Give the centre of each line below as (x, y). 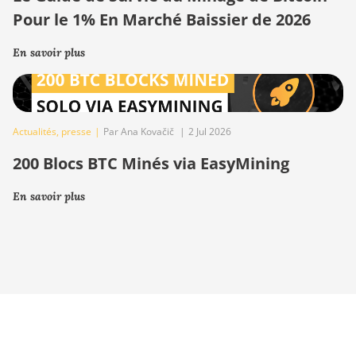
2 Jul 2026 (210, 132)
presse (76, 132)
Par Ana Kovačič (140, 132)
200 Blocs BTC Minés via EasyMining (151, 164)
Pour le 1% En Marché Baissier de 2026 (162, 20)
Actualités (35, 132)
